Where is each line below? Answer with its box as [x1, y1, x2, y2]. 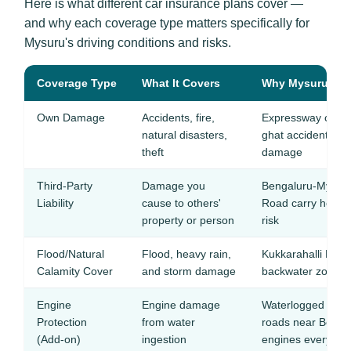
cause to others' [142, 197, 221, 209]
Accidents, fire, [142, 111, 215, 124]
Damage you [142, 179, 205, 192]
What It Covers [142, 77, 220, 89]
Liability [37, 197, 74, 209]
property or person [142, 214, 234, 226]
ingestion [142, 333, 186, 346]
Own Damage [37, 111, 105, 124]
